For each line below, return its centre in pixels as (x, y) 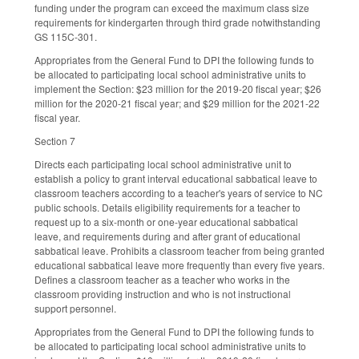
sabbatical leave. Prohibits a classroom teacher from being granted (179, 250)
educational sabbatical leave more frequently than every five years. (179, 264)
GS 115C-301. (66, 37)
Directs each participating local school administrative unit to (163, 163)
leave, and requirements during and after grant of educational (167, 236)
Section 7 (55, 141)
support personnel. (77, 308)
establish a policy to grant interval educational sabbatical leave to (176, 178)
